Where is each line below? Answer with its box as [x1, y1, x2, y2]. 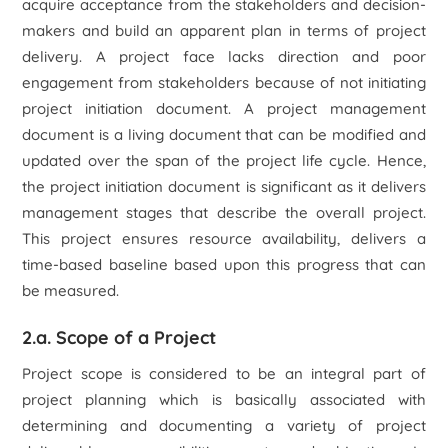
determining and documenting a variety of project [22, 416, 426, 435]
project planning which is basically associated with [22, 390, 426, 409]
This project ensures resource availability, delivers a [22, 229, 426, 248]
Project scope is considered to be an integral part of [22, 364, 426, 383]
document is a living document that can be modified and [22, 125, 426, 144]
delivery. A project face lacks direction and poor [22, 47, 426, 66]
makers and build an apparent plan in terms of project [22, 21, 426, 40]
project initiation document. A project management [22, 99, 426, 118]
